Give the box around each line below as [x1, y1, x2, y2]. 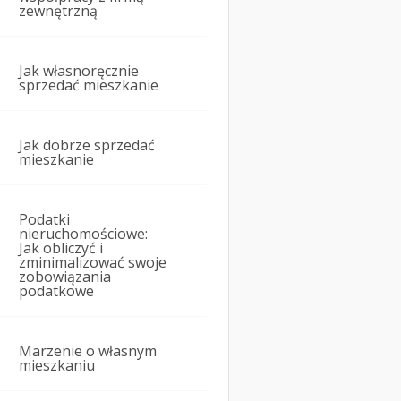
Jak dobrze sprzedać [19, 135, 155, 156]
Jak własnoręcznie [19, 61, 139, 81]
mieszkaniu [19, 355, 95, 376]
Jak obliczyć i [19, 238, 103, 259]
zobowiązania [19, 267, 111, 287]
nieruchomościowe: [19, 224, 148, 244]
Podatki [19, 209, 70, 230]
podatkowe [19, 281, 94, 302]
